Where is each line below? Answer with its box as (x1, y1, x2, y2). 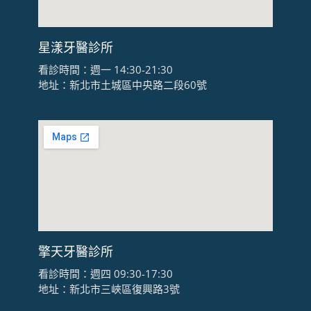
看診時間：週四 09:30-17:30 (37, 267, 173, 281)
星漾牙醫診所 (37, 39, 113, 56)
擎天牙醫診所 (37, 243, 113, 260)
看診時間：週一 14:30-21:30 (37, 62, 173, 77)
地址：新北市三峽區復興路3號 (37, 282, 180, 296)
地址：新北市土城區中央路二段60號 (37, 78, 207, 92)
